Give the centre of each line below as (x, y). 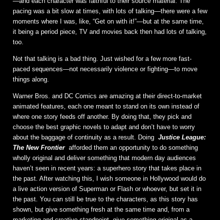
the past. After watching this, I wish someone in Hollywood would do (109, 179)
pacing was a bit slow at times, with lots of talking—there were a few (110, 11)
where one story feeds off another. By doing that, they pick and (102, 117)
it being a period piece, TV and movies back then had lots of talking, (110, 32)
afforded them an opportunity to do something (132, 148)
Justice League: (182, 137)
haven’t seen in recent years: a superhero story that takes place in (107, 168)
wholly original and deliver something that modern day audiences (104, 158)
